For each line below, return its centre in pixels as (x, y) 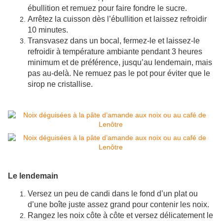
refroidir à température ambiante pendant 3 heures (115, 52)
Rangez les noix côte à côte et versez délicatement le (120, 216)
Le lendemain (33, 176)
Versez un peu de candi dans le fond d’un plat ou (113, 194)
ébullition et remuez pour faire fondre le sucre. (107, 8)
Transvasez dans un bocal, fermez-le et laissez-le (114, 41)
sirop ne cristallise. (60, 84)
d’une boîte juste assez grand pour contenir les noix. (118, 205)
